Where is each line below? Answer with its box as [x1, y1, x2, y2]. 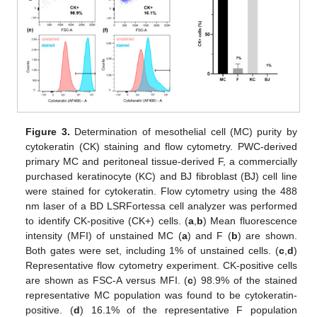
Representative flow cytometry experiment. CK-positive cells [25, 260, 297, 272]
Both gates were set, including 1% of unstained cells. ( [25, 245, 279, 257]
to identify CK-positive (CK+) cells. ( [25, 215, 189, 227]
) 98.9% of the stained [193, 275, 297, 287]
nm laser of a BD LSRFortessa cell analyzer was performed [25, 200, 297, 212]
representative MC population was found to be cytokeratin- [25, 289, 297, 301]
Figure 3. [25, 126, 70, 138]
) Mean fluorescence [203, 215, 297, 227]
